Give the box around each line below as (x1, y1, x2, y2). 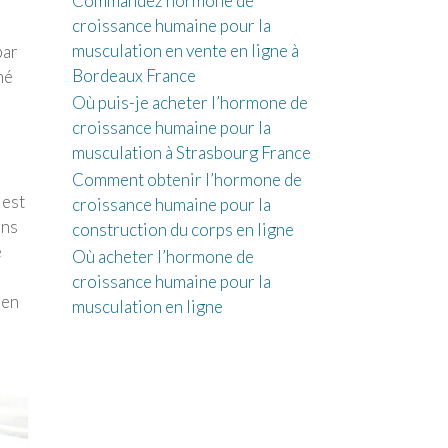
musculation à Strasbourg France (71, 142, 311, 163)
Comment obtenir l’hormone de (71, 169, 302, 190)
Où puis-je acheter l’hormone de (71, 92, 308, 113)
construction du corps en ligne (71, 219, 294, 240)
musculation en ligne (71, 296, 223, 317)
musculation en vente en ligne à (71, 40, 299, 61)
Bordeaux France (71, 65, 196, 86)
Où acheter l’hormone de (71, 246, 254, 267)
